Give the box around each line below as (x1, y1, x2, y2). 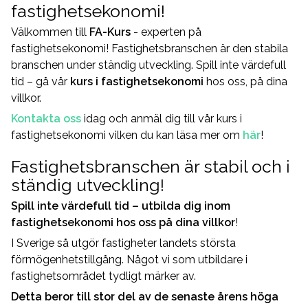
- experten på (131, 25, 201, 38)
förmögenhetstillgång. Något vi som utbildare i (11, 253, 247, 266)
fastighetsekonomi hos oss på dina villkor (11, 216, 235, 229)
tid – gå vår (11, 75, 70, 88)
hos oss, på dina (203, 75, 287, 88)
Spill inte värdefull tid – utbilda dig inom (11, 199, 230, 212)
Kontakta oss (11, 112, 81, 125)
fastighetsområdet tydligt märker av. (11, 269, 196, 283)
